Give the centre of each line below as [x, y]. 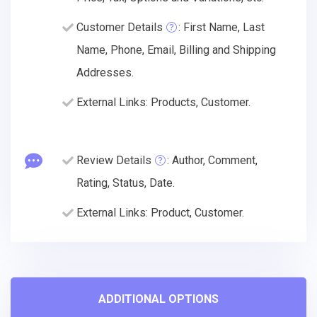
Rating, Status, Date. [126, 183]
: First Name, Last [221, 27]
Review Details [114, 160]
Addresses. [105, 72]
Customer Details [120, 27]
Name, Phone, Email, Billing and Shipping [176, 50]
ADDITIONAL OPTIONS [158, 299]
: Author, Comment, [212, 160]
